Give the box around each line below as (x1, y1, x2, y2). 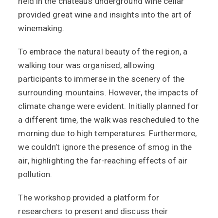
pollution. (18, 168, 53, 181)
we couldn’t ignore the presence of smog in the (18, 141, 192, 153)
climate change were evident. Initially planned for (18, 100, 199, 112)
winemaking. (18, 22, 65, 35)
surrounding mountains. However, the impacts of (18, 87, 199, 99)
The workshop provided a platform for (18, 192, 160, 204)
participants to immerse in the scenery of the (18, 73, 184, 85)
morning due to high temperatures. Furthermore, (18, 127, 197, 140)
